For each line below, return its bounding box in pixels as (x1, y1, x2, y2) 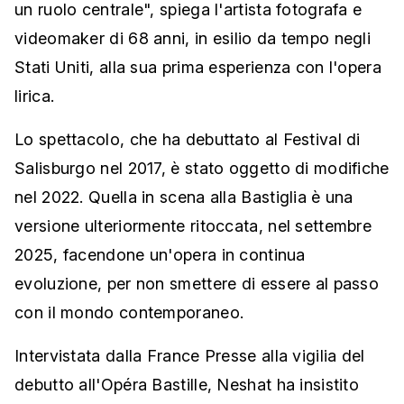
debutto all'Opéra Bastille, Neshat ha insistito (14, 375, 360, 394)
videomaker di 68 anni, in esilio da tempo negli (14, 29, 372, 48)
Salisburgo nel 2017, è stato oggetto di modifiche (14, 159, 390, 178)
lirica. (14, 87, 55, 106)
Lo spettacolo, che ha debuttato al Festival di (14, 130, 361, 149)
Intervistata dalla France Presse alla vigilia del (14, 346, 365, 365)
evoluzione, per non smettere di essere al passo (14, 274, 380, 293)
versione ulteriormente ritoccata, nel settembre (14, 216, 372, 235)
